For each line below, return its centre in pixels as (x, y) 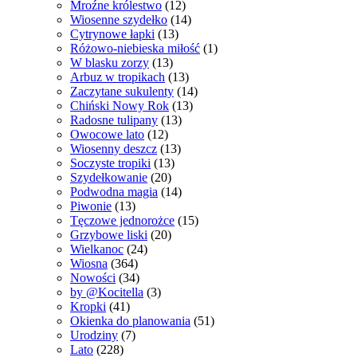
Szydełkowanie (109, 177)
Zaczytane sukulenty (122, 91)
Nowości (93, 277)
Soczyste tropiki (110, 163)
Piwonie (91, 206)
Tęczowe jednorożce (122, 220)
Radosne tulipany (114, 120)
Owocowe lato (107, 134)
